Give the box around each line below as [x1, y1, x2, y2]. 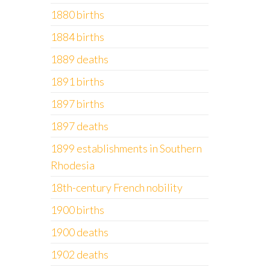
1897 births [50, 97, 104, 110]
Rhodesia [50, 159, 95, 172]
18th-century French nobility [50, 181, 183, 194]
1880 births [50, 8, 104, 21]
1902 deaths [50, 248, 108, 261]
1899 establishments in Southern [50, 142, 202, 155]
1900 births [50, 203, 104, 216]
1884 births [50, 30, 104, 43]
